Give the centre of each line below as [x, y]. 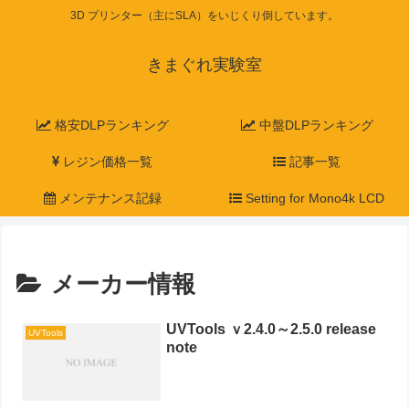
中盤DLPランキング [314, 126]
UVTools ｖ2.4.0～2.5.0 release [272, 329]
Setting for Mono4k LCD [313, 199]
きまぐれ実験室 [204, 65]
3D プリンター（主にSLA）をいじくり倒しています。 [204, 16]
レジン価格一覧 [106, 162]
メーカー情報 [124, 284]
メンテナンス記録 [108, 199]
